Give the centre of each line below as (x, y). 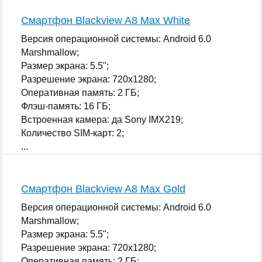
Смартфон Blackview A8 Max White (106, 20)
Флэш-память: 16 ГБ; (66, 106)
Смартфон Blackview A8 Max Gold (104, 189)
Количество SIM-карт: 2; (73, 133)
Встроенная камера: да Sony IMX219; (102, 119)
